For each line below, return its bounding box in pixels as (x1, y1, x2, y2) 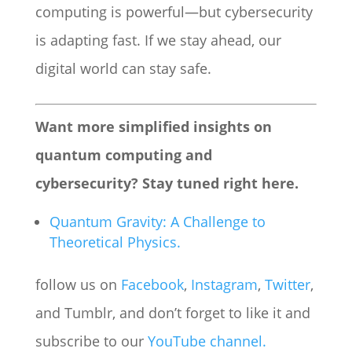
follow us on (35, 275, 121, 294)
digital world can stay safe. (35, 59, 211, 78)
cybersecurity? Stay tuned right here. (35, 174, 299, 192)
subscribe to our (35, 332, 148, 350)
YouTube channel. (147, 332, 266, 350)
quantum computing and (35, 145, 212, 164)
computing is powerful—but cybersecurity (35, 2, 313, 21)
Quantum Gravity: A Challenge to (49, 212, 266, 231)
